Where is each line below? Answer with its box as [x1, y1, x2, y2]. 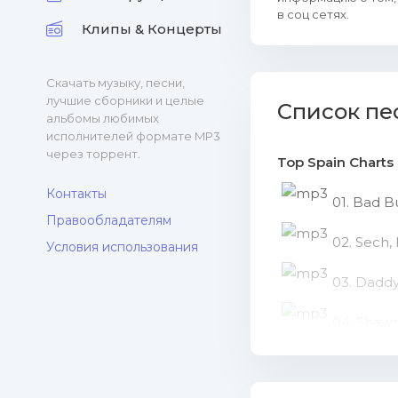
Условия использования [46, 239, 198, 255]
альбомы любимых [46, 111, 159, 125]
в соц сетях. [277, 7, 349, 21]
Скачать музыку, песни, [46, 76, 185, 90]
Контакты [46, 186, 107, 202]
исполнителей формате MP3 [46, 129, 220, 143]
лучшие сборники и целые [46, 93, 204, 107]
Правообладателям [46, 212, 171, 228]
